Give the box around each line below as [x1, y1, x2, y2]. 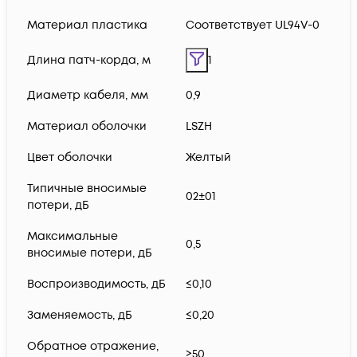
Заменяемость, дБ [27, 308, 132, 324]
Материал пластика [27, 18, 147, 33]
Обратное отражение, [27, 339, 159, 355]
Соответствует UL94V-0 [186, 18, 320, 33]
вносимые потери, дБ [27, 245, 152, 261]
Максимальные [27, 229, 118, 245]
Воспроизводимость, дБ [27, 277, 166, 292]
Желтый [186, 150, 231, 166]
